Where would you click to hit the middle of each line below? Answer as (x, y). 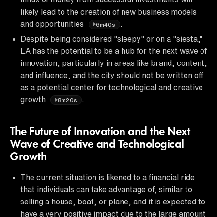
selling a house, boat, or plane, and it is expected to (113, 201)
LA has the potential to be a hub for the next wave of (114, 51)
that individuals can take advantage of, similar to (106, 189)
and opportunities (53, 23)
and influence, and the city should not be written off (112, 75)
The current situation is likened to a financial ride (108, 177)
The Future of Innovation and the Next (100, 132)
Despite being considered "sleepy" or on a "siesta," (111, 39)
